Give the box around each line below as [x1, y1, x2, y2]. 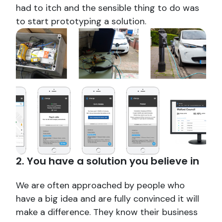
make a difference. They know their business [16, 206, 198, 218]
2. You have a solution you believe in [16, 154, 199, 168]
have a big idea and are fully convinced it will [16, 192, 199, 205]
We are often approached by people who [16, 179, 185, 191]
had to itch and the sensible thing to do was [16, 1, 199, 14]
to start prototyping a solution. [16, 15, 146, 27]
